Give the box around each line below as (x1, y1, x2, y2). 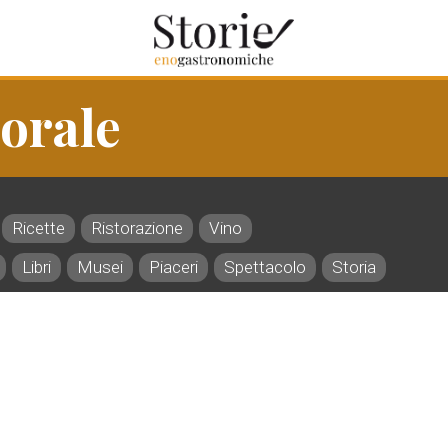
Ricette (12, 218, 65, 238)
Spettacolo (224, 257, 306, 277)
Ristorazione (91, 218, 183, 238)
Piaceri (149, 257, 198, 277)
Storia (332, 257, 376, 277)
